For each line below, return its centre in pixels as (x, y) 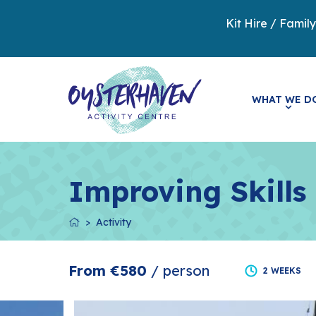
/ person (180, 271)
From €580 (110, 271)
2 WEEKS (282, 271)
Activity (114, 222)
